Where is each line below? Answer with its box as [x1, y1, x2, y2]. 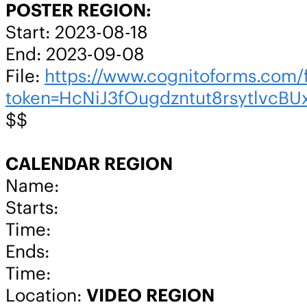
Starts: [5, 196, 58, 219]
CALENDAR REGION [5, 152, 173, 175]
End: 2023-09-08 [5, 42, 145, 65]
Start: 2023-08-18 [5, 21, 148, 43]
